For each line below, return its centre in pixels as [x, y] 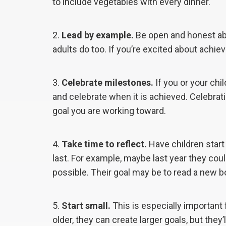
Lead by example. [98, 35]
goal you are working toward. [109, 110]
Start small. [86, 205]
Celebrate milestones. [107, 82]
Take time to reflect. [104, 144]
